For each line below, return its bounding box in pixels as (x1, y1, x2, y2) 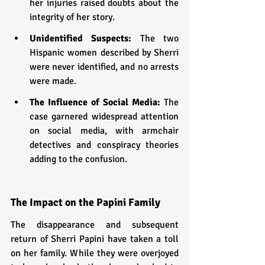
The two (131, 32, 179, 44)
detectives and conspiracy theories (30, 138, 179, 151)
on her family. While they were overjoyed (11, 247, 179, 259)
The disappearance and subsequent (11, 218, 179, 231)
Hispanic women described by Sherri (30, 46, 179, 59)
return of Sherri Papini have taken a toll (11, 232, 179, 245)
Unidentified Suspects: (30, 32, 132, 44)
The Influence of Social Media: (30, 96, 164, 108)
